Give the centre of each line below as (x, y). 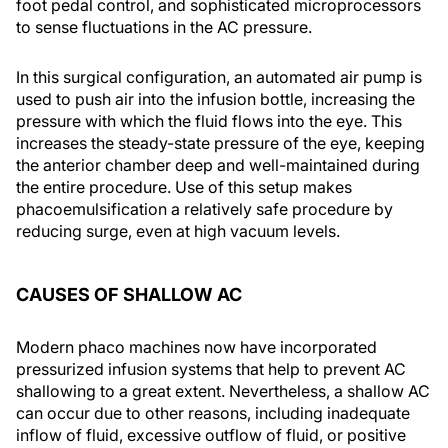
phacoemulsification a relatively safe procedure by (204, 209)
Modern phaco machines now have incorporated (196, 347)
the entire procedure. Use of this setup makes (184, 187)
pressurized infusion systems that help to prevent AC (211, 369)
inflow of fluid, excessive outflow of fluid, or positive (211, 435)
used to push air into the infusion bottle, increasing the (215, 99)
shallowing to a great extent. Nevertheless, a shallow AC (223, 391)
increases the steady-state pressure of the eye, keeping (220, 143)
